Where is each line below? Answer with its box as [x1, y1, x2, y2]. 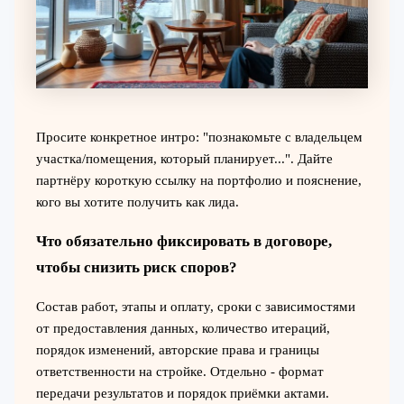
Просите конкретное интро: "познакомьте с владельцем [35, 129, 363, 144]
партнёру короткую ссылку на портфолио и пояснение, [35, 172, 362, 188]
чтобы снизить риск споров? [35, 258, 237, 276]
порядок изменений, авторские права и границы [35, 342, 319, 357]
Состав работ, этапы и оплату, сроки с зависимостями [35, 298, 355, 314]
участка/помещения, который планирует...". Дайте [35, 151, 333, 166]
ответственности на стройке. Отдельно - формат [35, 363, 324, 379]
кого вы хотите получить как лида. [35, 194, 239, 209]
